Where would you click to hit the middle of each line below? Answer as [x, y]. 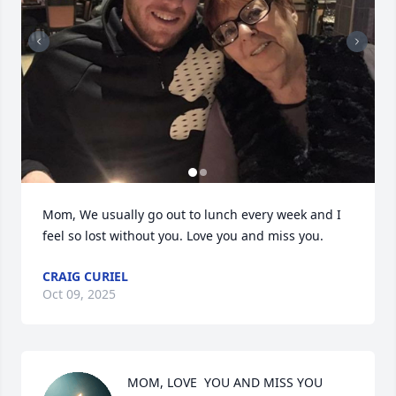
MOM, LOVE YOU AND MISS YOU [225, 382]
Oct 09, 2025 [79, 294]
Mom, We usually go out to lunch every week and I [192, 214]
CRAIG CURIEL [85, 276]
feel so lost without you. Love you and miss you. [183, 236]
